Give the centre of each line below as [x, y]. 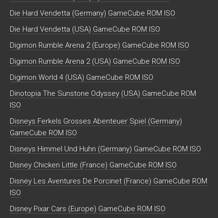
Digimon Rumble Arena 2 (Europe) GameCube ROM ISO [100, 45]
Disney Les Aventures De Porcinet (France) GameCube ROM [109, 181]
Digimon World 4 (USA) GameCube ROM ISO [82, 78]
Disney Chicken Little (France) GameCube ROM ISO [93, 165]
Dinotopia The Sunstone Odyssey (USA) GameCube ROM [103, 94]
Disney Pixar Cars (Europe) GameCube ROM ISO [88, 209]
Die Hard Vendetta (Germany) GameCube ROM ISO [92, 13]
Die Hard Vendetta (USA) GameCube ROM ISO [85, 29]
